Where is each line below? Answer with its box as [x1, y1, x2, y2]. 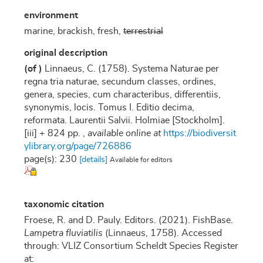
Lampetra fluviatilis [24, 228, 103, 238]
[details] [79, 156, 107, 164]
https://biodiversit [163, 129, 236, 139]
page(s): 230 [24, 154, 79, 164]
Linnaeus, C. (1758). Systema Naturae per [45, 64, 219, 74]
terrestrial [123, 26, 163, 36]
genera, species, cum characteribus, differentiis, [24, 90, 221, 100]
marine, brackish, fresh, [24, 26, 123, 36]
